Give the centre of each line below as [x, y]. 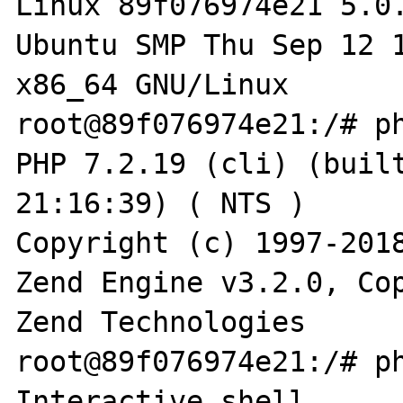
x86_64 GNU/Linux [152, 84]
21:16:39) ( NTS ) [161, 203]
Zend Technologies [161, 322]
